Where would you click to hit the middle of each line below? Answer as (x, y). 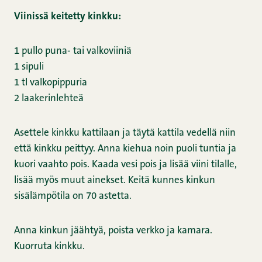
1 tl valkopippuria (51, 83)
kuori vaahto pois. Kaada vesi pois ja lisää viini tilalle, (125, 165)
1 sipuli (29, 67)
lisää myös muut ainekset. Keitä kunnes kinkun (115, 181)
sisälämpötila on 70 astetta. (73, 196)
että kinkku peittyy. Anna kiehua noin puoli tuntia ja (125, 149)
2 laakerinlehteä (49, 99)
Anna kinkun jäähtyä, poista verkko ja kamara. (113, 231)
